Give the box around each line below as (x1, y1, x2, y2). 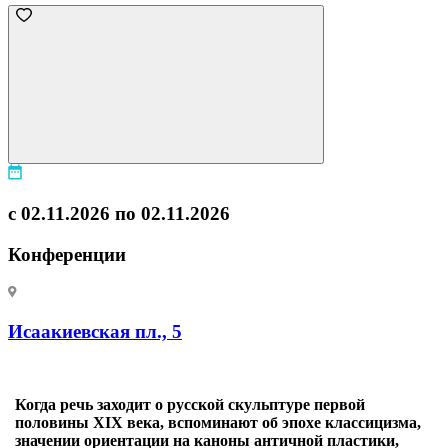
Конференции (8, 243, 126, 265)
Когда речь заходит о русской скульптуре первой (15, 395, 365, 413)
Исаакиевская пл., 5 (8, 321, 182, 343)
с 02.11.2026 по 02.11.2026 (8, 202, 230, 224)
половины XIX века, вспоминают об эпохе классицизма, (15, 413, 421, 431)
